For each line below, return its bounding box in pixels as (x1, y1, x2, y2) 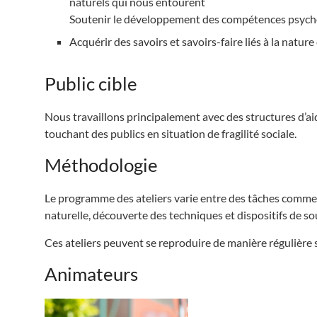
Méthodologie (45, 153, 158, 176)
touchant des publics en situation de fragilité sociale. (45, 126, 296, 140)
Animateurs (45, 262, 138, 285)
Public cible (45, 71, 137, 95)
